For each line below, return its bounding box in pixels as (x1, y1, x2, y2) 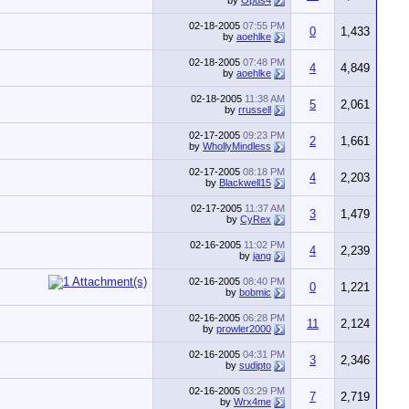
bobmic (239, 287, 271, 298)
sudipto (239, 360, 271, 371)
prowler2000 (216, 323, 271, 334)
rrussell (238, 104, 271, 115)
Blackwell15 (219, 177, 271, 188)
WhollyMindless (203, 141, 271, 152)
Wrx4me (234, 396, 271, 407)
